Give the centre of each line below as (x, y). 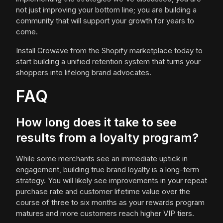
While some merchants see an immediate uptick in (102, 159)
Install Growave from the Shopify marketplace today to (109, 51)
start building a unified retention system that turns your (108, 61)
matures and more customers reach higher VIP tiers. (105, 213)
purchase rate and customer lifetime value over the (103, 191)
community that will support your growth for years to (105, 21)
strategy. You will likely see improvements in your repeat (111, 180)
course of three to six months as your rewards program (110, 202)
